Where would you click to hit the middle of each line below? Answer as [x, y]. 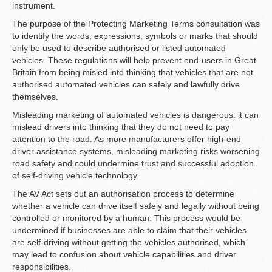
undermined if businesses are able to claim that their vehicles [129, 230]
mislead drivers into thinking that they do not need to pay [121, 127]
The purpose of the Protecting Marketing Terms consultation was [136, 24]
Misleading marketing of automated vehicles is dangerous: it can [135, 115]
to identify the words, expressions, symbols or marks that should [135, 36]
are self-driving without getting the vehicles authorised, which [129, 243]
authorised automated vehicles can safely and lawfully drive [126, 85]
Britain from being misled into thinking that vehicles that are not [133, 73]
